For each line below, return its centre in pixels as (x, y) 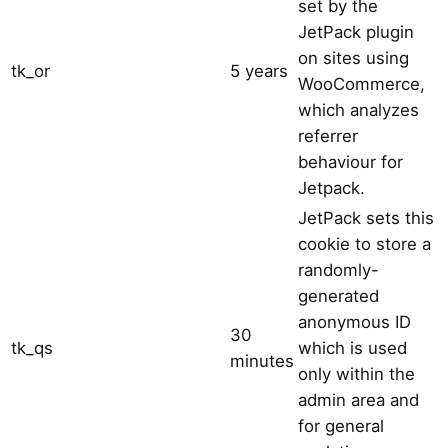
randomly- (338, 269)
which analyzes (358, 109)
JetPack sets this (366, 217)
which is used (352, 347)
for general (341, 425)
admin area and (358, 399)
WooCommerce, (361, 83)
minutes (262, 360)
